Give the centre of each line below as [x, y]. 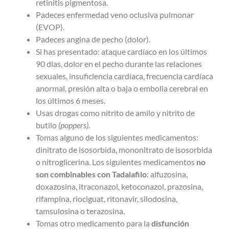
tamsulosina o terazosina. [80, 211]
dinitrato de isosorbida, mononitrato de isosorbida [124, 150]
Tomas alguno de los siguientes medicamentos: [117, 138]
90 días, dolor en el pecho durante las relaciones [119, 64]
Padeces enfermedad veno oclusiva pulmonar [115, 15]
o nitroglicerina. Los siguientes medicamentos [116, 162]
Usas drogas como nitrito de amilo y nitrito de [115, 113]
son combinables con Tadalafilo [91, 174]
